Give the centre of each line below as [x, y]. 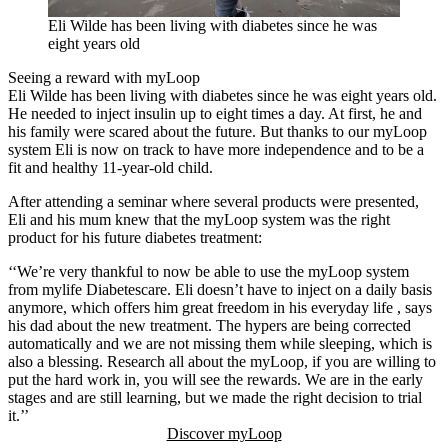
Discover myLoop [224, 433]
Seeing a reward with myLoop [104, 77]
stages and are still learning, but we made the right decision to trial [215, 397]
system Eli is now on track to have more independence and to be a [216, 149]
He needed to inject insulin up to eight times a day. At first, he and [215, 113]
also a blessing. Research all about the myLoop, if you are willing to [222, 361]
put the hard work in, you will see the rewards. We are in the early [215, 379]
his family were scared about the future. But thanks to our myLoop [217, 131]
